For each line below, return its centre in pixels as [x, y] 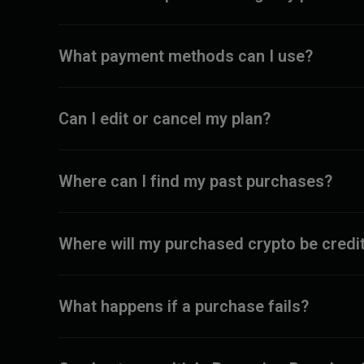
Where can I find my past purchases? [195, 181]
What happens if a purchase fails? [184, 306]
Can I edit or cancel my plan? [165, 119]
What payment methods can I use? [186, 56]
